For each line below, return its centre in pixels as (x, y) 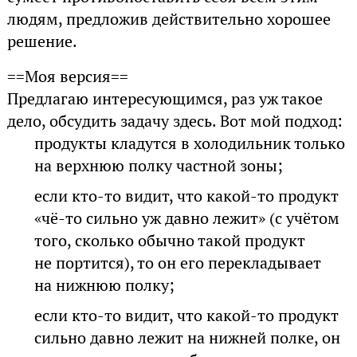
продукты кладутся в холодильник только (190, 143)
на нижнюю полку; (105, 285)
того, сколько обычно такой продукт (170, 240)
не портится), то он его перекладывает (178, 263)
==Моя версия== (67, 76)
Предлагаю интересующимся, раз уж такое (165, 98)
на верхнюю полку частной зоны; (159, 165)
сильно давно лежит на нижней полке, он (188, 337)
